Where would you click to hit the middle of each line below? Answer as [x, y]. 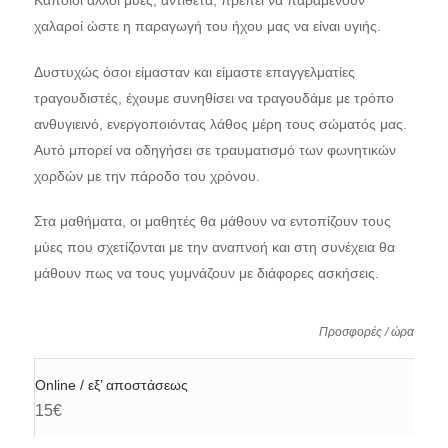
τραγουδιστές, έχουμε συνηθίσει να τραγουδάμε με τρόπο [213, 97]
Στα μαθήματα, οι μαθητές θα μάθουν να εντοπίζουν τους [212, 221]
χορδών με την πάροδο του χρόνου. [146, 175]
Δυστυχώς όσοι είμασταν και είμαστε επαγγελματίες [194, 71]
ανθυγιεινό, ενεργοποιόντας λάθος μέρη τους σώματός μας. [220, 123]
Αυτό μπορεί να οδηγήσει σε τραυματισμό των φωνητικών [214, 149]
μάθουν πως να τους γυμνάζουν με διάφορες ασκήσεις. [206, 273]
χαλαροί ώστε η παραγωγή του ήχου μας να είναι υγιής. [207, 25]
